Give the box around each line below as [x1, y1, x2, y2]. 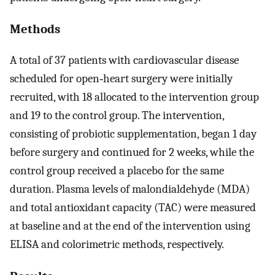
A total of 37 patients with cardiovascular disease [10, 53, 239, 68]
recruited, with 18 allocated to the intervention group [10, 90, 259, 104]
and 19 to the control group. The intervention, [10, 109, 224, 123]
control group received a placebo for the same [10, 164, 224, 178]
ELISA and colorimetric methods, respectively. [10, 238, 224, 252]
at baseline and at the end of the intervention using [10, 219, 250, 233]
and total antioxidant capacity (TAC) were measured [10, 201, 256, 215]
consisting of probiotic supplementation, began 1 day [10, 127, 257, 141]
